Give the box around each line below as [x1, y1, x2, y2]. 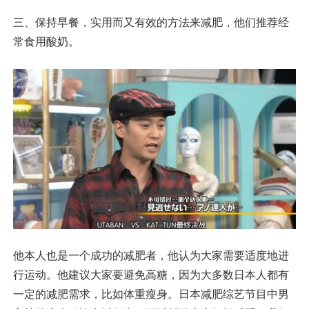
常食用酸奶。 [12, 36, 79, 48]
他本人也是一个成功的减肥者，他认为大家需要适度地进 [12, 250, 289, 262]
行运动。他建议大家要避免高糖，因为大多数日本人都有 [12, 269, 289, 281]
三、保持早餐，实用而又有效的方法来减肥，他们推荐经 [12, 17, 289, 28]
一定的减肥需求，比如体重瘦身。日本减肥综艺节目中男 [12, 288, 289, 301]
